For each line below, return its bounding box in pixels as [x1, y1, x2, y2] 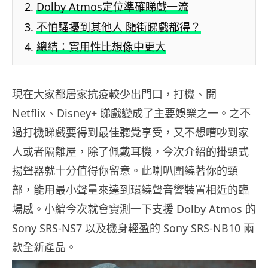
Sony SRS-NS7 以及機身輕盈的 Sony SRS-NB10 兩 [12, 220, 254, 235]
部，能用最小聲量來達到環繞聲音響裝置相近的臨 [12, 182, 249, 197]
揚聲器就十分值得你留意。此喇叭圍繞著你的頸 [12, 163, 238, 178]
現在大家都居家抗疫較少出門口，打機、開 [12, 86, 217, 101]
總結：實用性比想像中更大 [36, 39, 166, 54]
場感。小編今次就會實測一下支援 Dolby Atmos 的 [12, 201, 256, 216]
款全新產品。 [12, 239, 77, 254]
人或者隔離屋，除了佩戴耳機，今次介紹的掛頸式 [12, 144, 249, 159]
